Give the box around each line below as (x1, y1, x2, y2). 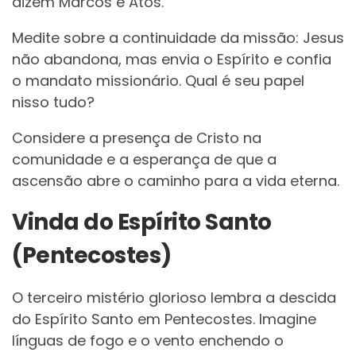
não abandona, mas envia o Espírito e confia (12, 49, 331, 70)
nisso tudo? (12, 92, 95, 113)
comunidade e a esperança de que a (12, 149, 277, 170)
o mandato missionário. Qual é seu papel (12, 71, 304, 91)
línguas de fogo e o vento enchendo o (12, 331, 284, 351)
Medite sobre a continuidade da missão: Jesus (12, 28, 344, 48)
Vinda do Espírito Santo (12, 207, 272, 238)
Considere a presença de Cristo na (12, 128, 261, 149)
